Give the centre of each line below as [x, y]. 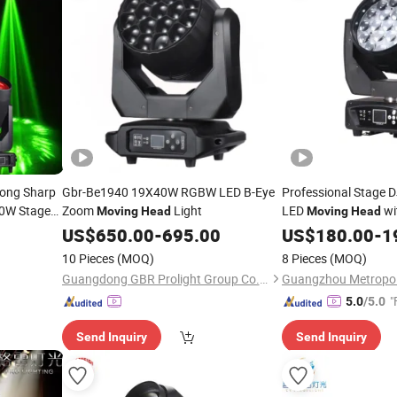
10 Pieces [88, 258]
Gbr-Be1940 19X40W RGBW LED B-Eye [168, 192]
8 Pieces [304, 258]
